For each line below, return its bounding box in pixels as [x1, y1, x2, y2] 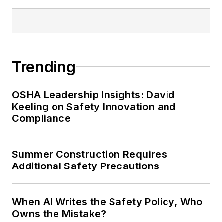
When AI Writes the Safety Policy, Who [12, 195, 203, 208]
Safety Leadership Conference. [36, 16, 167, 27]
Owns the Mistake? [12, 207, 107, 220]
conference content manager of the [36, 2, 186, 13]
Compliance [12, 112, 71, 124]
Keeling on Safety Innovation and [12, 100, 176, 112]
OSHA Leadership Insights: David [12, 88, 175, 101]
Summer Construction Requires [12, 148, 167, 160]
